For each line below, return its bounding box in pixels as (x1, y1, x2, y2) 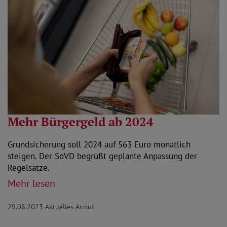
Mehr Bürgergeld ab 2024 (8, 113, 154, 130)
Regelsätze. (8, 162, 50, 174)
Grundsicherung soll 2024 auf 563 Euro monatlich (8, 139, 191, 150)
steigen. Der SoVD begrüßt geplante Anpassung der (8, 150, 197, 162)
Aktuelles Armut (45, 202, 94, 212)
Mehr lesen (8, 177, 55, 191)
